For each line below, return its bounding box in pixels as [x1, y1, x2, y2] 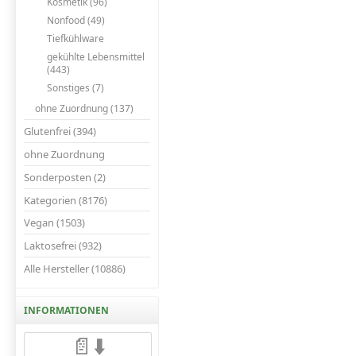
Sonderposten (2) [24, 169, 106, 184]
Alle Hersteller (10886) [24, 261, 126, 276]
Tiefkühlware [46, 32, 104, 46]
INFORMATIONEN [24, 303, 109, 317]
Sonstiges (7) [46, 81, 104, 95]
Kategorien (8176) [24, 192, 107, 207]
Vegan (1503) [24, 215, 85, 230]
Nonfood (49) [46, 13, 105, 27]
